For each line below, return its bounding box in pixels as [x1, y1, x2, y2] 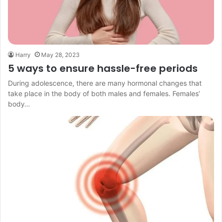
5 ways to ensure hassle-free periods [8, 61, 198, 76]
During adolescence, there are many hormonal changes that [8, 79, 202, 88]
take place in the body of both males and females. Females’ [8, 89, 200, 98]
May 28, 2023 [41, 51, 80, 59]
